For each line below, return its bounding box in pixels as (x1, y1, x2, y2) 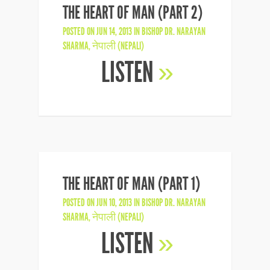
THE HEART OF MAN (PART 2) (63, 2, 202, 24)
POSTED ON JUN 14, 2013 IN (63, 25, 142, 38)
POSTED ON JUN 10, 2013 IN (63, 196, 142, 209)
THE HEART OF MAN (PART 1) (63, 173, 200, 195)
